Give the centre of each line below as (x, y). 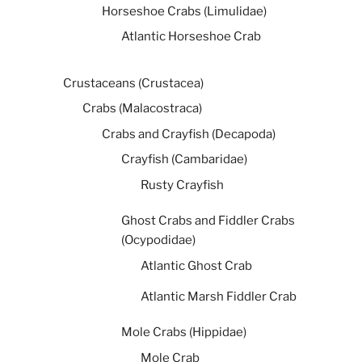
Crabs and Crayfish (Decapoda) (189, 134)
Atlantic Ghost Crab (196, 265)
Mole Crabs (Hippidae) (184, 333)
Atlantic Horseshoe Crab (191, 37)
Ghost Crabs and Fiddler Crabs (208, 221)
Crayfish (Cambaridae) (184, 160)
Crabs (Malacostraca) (142, 109)
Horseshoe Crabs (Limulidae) (184, 11)
